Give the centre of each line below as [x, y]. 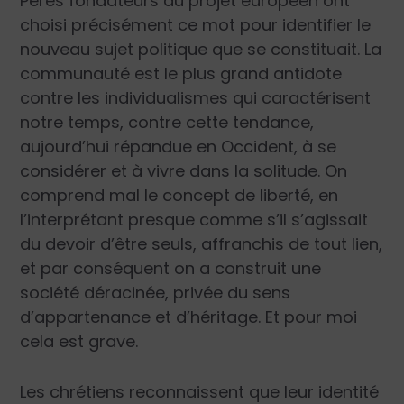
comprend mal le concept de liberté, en [179, 196]
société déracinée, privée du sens [156, 293]
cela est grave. [79, 342]
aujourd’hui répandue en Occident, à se [179, 147]
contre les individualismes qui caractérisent [196, 98]
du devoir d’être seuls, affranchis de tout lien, [202, 244]
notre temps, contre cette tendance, [167, 123]
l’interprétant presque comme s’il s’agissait [194, 220]
